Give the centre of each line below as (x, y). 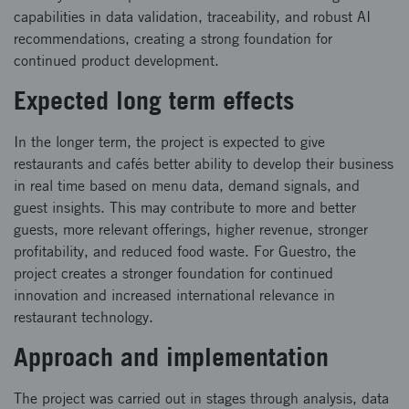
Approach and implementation (171, 357)
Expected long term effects (154, 100)
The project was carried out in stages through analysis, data (201, 399)
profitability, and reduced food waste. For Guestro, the (185, 252)
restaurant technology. (84, 317)
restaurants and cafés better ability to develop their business (204, 164)
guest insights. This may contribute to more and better (185, 208)
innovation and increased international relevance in (174, 295)
